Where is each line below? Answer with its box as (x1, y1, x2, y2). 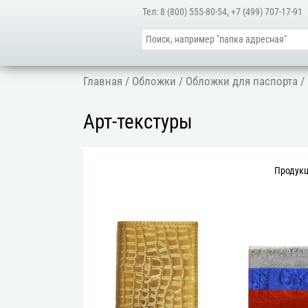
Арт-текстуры (83, 110, 193, 134)
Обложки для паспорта (186, 74, 298, 88)
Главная (83, 74, 123, 88)
